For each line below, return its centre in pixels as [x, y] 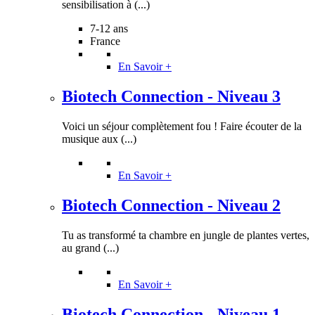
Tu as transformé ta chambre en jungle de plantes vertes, [186, 235]
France [105, 41]
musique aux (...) [99, 139]
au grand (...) [90, 247]
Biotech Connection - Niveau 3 [171, 97]
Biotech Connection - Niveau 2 [171, 205]
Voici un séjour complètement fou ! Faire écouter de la [182, 126]
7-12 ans [109, 29]
